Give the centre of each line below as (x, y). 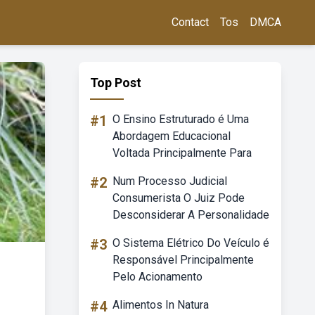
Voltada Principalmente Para (182, 153)
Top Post (116, 83)
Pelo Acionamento (157, 277)
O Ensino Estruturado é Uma (181, 119)
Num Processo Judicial (170, 181)
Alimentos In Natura (161, 305)
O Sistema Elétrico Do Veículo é (191, 243)
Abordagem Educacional (172, 136)
